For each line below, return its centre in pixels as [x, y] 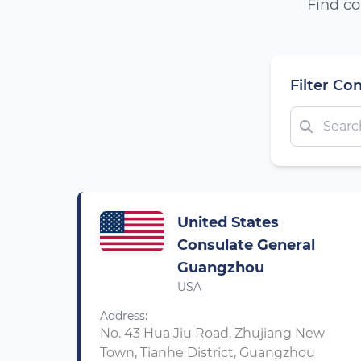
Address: [124, 316]
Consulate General [246, 245]
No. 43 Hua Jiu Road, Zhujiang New [212, 333]
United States [228, 222]
